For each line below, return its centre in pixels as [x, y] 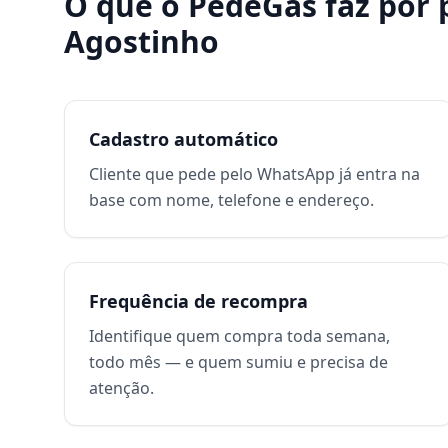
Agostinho [141, 41]
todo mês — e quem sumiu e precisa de [238, 362]
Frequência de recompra [198, 301]
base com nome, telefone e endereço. [231, 200]
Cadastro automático [183, 139]
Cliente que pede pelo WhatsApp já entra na [254, 174]
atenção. [121, 388]
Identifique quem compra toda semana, [239, 336]
